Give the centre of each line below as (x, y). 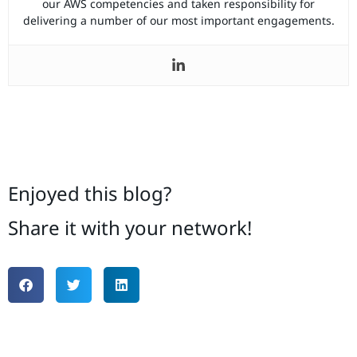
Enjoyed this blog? (90, 193)
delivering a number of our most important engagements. (178, 20)
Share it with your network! (130, 228)
